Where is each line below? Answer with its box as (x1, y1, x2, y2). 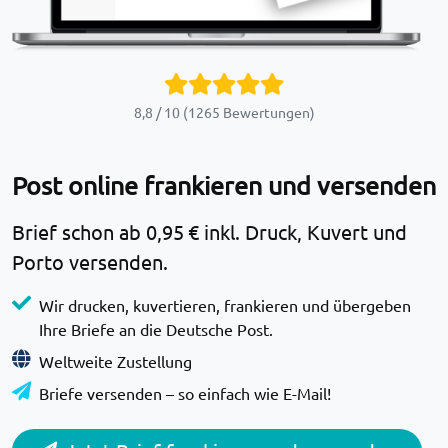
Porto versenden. (12, 248, 168, 274)
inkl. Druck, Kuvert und (199, 218, 407, 244)
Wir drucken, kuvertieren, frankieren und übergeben (39, 294, 411, 315)
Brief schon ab (12, 218, 146, 244)
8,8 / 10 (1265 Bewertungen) (133, 102, 315, 121)
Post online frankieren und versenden (12, 169, 436, 201)
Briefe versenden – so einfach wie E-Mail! (39, 382, 331, 403)
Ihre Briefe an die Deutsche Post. (39, 318, 273, 339)
